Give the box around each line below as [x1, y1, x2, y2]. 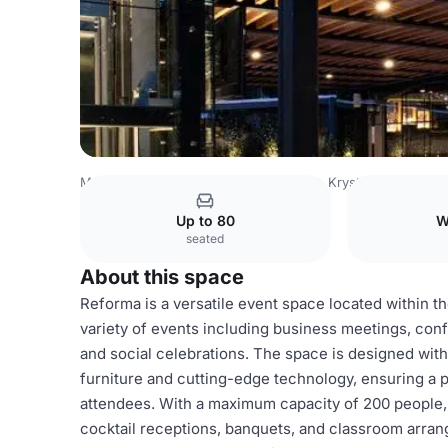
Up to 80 [175, 212, 235, 229]
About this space [80, 265, 244, 289]
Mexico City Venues [190, 174, 314, 190]
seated [186, 231, 225, 246]
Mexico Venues [80, 174, 176, 190]
